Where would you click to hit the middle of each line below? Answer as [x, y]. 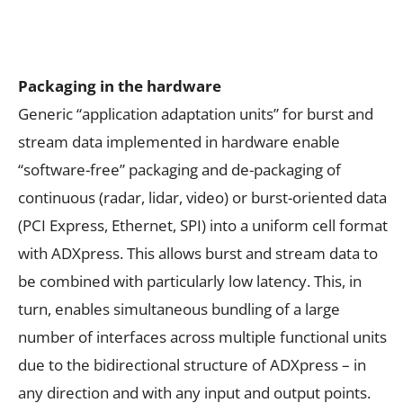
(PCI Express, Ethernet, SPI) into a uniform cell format [203, 226]
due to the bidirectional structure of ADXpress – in [192, 365]
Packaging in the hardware [120, 86]
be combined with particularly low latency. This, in [190, 282]
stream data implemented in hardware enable [179, 142]
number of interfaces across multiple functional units [202, 337]
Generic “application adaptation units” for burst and [196, 114]
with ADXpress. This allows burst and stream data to [198, 254]
